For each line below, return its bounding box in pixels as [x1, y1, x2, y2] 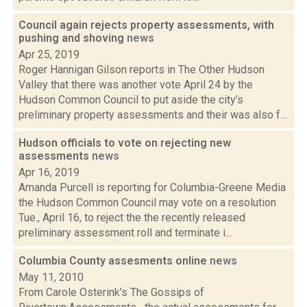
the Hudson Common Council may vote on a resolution [19, 196, 276, 209]
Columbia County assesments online [19, 254, 210, 267]
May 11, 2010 [19, 271, 84, 284]
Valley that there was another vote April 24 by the [19, 78, 253, 91]
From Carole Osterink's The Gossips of [19, 286, 204, 299]
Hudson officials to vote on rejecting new [19, 136, 231, 149]
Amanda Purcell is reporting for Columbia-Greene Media [19, 181, 286, 194]
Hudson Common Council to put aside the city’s [19, 93, 243, 106]
